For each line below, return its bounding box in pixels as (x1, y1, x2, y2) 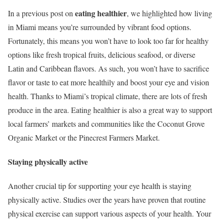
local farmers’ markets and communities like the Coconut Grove (8, 118, 205, 129)
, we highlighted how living (127, 7, 212, 18)
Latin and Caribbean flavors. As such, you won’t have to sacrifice (8, 63, 209, 74)
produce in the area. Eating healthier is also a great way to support (8, 104, 212, 115)
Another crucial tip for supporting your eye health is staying (8, 181, 191, 191)
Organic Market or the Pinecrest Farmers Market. (8, 132, 160, 143)
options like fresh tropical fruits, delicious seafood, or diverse (8, 49, 195, 60)
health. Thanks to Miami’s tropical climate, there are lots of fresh (8, 90, 207, 101)
